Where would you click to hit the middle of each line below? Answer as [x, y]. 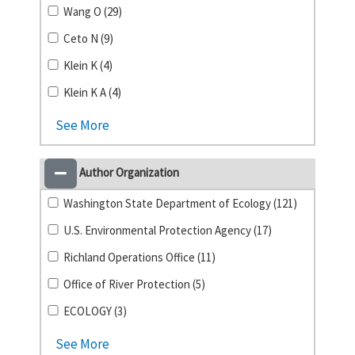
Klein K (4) [88, 65]
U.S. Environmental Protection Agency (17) [168, 230]
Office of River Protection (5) [135, 284]
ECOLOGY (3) [95, 311]
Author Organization [128, 172]
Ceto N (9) [89, 38]
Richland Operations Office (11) [140, 257]
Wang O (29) [93, 11]
